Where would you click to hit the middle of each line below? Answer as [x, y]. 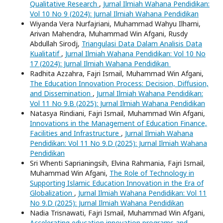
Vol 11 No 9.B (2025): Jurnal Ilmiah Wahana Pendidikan [117, 103]
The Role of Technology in [152, 173]
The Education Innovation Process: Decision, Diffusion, [119, 83]
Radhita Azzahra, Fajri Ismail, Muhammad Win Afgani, [117, 73]
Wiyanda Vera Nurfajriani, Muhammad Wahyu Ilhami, [115, 23]
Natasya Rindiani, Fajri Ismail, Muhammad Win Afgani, [117, 113]
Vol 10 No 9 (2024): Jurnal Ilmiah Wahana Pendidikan [114, 13]
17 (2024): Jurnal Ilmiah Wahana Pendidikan [100, 63]
